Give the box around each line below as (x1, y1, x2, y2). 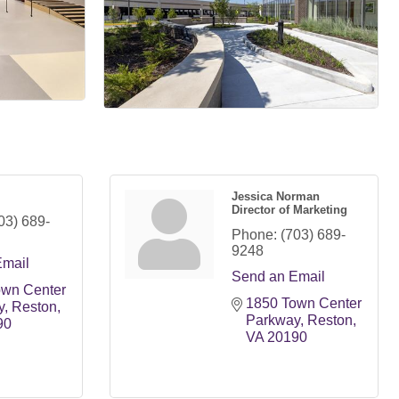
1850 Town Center (246, 295, 362, 311)
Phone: (232, 226, 277, 242)
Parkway (246, 312, 300, 328)
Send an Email (232, 268, 325, 284)
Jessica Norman (232, 189, 320, 203)
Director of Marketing (232, 202, 347, 216)
